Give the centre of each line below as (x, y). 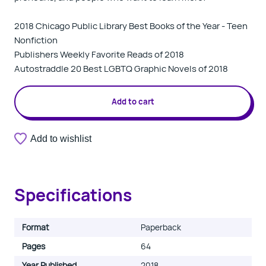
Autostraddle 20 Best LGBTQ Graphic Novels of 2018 (121, 69)
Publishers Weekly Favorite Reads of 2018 (99, 54)
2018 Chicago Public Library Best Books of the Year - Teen (131, 26)
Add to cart (133, 102)
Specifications (73, 195)
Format (36, 227)
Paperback (161, 227)
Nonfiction (36, 40)
